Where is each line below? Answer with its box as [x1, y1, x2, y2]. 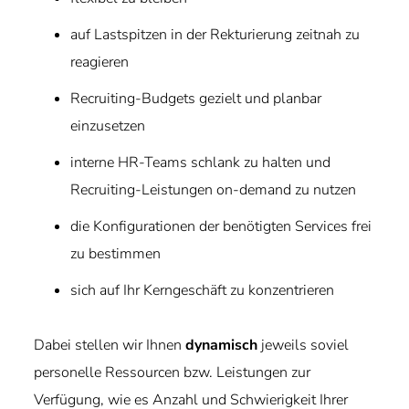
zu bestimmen [70, 244, 162, 264]
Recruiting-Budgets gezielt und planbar [70, 89, 322, 109]
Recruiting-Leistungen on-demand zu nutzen [70, 180, 357, 200]
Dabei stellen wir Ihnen [34, 335, 186, 355]
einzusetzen [70, 116, 146, 136]
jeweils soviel [257, 335, 350, 355]
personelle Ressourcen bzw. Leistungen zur [34, 362, 311, 383]
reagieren [70, 52, 130, 72]
